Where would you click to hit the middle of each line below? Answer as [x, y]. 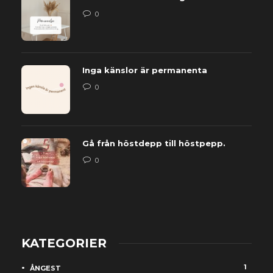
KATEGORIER [64, 243]
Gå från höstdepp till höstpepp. [154, 143]
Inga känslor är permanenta [145, 70]
